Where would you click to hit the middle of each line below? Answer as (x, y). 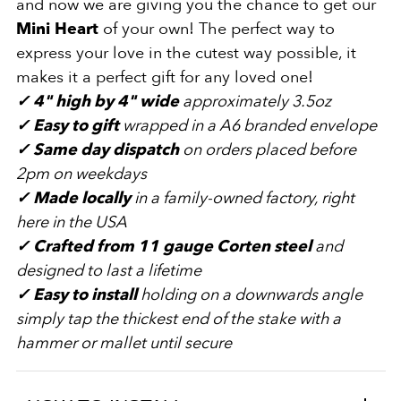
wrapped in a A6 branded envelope (249, 125)
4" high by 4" (82, 101)
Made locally (80, 198)
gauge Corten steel (237, 246)
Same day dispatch (104, 149)
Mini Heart (59, 29)
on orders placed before (267, 149)
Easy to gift (74, 125)
